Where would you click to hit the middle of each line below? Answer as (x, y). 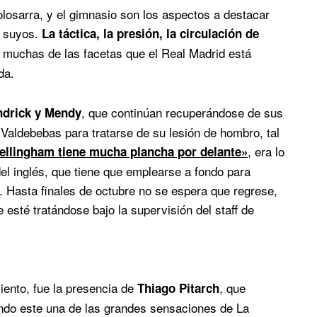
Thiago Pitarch (177, 288)
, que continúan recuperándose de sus (182, 113)
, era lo (266, 151)
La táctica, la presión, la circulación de (150, 33)
